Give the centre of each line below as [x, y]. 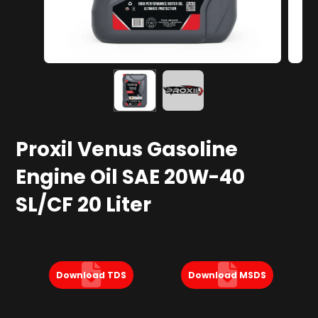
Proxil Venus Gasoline [127, 150]
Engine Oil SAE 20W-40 [131, 177]
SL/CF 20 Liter [84, 205]
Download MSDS [227, 275]
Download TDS [91, 275]
